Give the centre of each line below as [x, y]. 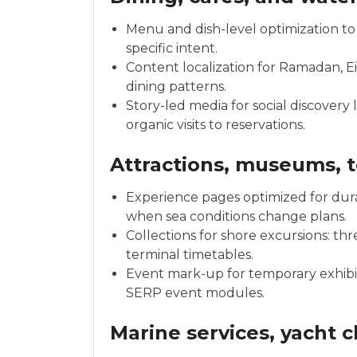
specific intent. [172, 48]
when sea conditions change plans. [236, 216]
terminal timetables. [190, 255]
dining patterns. [176, 86]
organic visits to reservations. [216, 125]
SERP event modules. [195, 293]
